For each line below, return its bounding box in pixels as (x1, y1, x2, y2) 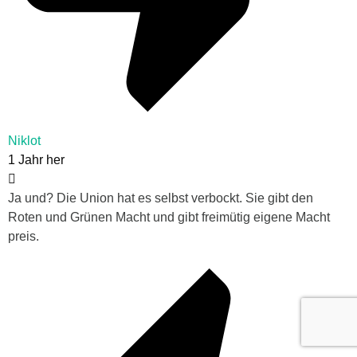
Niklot (8, 133, 41, 147)
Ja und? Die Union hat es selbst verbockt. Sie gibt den (8, 190, 313, 205)
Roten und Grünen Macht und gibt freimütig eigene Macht (8, 210, 330, 224)
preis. (8, 229, 39, 243)
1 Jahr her (8, 152, 65, 167)
